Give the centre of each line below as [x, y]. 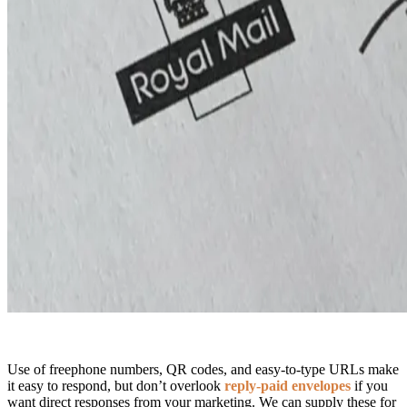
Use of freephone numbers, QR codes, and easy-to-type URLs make [203, 370]
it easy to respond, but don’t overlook [116, 386]
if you [369, 386]
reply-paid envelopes [288, 386]
